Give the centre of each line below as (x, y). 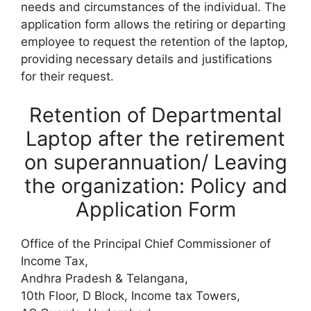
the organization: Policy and (155, 185)
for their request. (67, 76)
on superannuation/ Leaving (155, 162)
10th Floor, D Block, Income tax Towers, (131, 295)
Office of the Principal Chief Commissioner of (146, 243)
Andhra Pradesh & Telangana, (104, 278)
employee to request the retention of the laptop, (154, 42)
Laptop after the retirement (155, 138)
